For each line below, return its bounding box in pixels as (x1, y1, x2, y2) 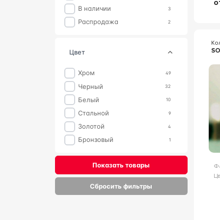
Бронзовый (82, 136, 114, 144)
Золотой (82, 122, 105, 131)
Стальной (82, 109, 110, 117)
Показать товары (92, 161, 150, 169)
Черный (82, 82, 104, 90)
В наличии (82, 4, 111, 13)
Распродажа (82, 18, 119, 26)
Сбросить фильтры (90, 182, 153, 191)
